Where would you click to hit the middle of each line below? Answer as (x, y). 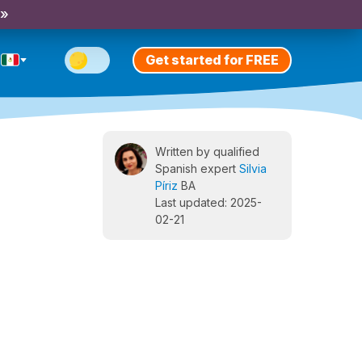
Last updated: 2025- (208, 202)
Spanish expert (197, 168)
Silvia (253, 168)
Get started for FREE (212, 59)
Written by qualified (207, 152)
